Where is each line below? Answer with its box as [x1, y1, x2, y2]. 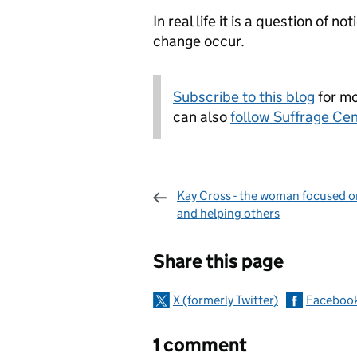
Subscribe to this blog [173, 88, 315, 106]
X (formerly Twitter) [173, 292, 278, 308]
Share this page [153, 249, 284, 273]
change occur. [153, 32, 245, 50]
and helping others [177, 206, 280, 221]
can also [173, 108, 230, 126]
